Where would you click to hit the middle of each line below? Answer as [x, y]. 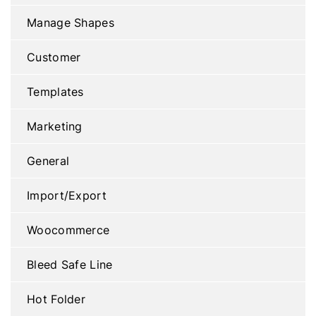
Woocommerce [68, 230]
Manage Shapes [71, 23]
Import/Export [67, 195]
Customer [54, 57]
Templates [55, 92]
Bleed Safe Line [70, 265]
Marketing [55, 126]
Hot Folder [56, 299]
